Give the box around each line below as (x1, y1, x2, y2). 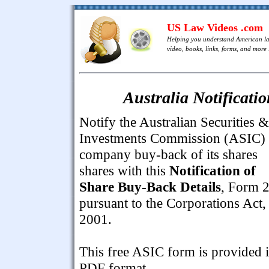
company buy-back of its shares (79, 146, 258, 162)
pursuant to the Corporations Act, (79, 195, 266, 211)
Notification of (169, 162, 256, 178)
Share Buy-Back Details (79, 178, 221, 195)
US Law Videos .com (167, 22, 263, 34)
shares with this (79, 162, 169, 178)
